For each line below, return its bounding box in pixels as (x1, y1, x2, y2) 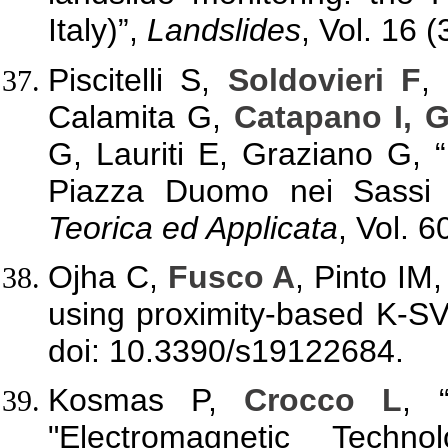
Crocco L (244, 381, 403, 418)
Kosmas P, (48, 381, 245, 418)
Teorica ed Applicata (48, 209, 338, 246)
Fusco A (167, 258, 296, 295)
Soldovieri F (227, 61, 422, 98)
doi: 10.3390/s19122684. (48, 332, 404, 369)
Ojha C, (48, 258, 168, 295)
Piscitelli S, (48, 61, 228, 98)
